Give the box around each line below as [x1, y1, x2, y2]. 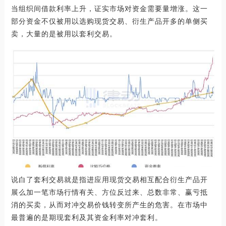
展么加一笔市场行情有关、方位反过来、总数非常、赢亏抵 [11, 188, 208, 196]
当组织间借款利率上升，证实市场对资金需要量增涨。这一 [11, 5, 208, 13]
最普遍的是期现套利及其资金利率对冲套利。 [11, 213, 162, 221]
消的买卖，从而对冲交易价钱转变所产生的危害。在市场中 [11, 201, 208, 209]
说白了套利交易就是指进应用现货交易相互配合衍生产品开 [11, 176, 208, 184]
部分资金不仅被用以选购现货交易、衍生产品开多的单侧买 [11, 17, 208, 26]
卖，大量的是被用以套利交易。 [11, 30, 117, 38]
